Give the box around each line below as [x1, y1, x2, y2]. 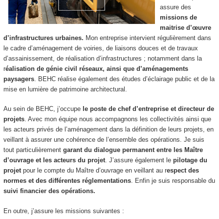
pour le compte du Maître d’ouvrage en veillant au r [22, 167, 167, 175]
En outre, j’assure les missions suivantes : [3, 207, 124, 215]
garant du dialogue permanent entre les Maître [63, 146, 203, 154]
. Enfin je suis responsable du [131, 177, 215, 185]
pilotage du [171, 156, 207, 164]
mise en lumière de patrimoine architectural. [3, 85, 127, 93]
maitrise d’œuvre [159, 23, 211, 31]
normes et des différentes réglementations [3, 177, 131, 185]
